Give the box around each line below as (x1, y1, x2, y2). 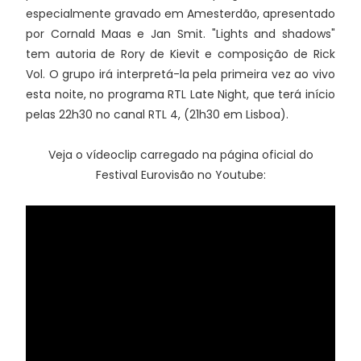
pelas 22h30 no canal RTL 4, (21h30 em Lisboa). (26, 106, 288, 122)
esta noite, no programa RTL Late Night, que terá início (26, 86, 335, 102)
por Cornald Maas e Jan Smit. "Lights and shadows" (26, 26, 335, 42)
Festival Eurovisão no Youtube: (95, 167, 266, 183)
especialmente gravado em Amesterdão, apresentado (26, 6, 335, 22)
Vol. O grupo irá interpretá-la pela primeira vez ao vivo (26, 66, 335, 82)
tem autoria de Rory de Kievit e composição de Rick (26, 46, 335, 62)
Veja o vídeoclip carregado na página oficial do (48, 147, 313, 163)
